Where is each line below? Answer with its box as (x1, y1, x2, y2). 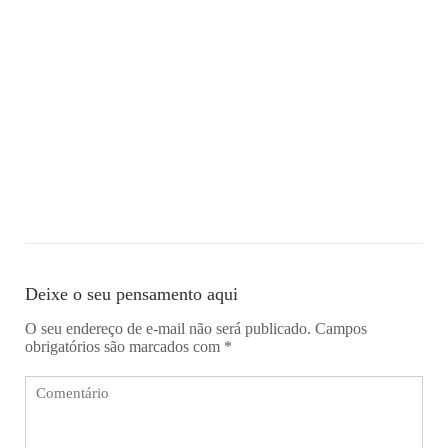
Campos (315, 319, 367, 337)
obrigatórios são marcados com (25, 337, 224, 355)
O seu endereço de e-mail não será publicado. (25, 319, 311, 337)
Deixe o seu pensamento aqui (25, 283, 238, 304)
